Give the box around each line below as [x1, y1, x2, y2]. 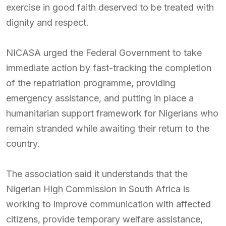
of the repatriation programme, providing [6, 78, 176, 88]
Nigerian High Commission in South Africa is [6, 184, 190, 194]
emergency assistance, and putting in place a [6, 93, 194, 103]
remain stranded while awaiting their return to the [6, 123, 209, 134]
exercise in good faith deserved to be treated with [6, 2, 214, 13]
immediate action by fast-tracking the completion [6, 63, 211, 73]
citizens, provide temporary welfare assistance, [6, 214, 203, 224]
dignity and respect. [6, 17, 89, 28]
